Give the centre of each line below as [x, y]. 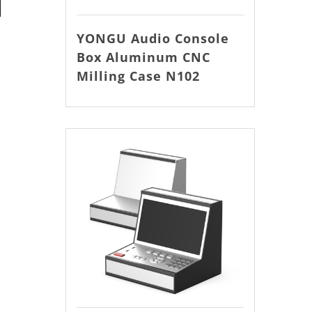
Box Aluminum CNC [143, 57]
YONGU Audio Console [153, 38]
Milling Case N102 [138, 76]
